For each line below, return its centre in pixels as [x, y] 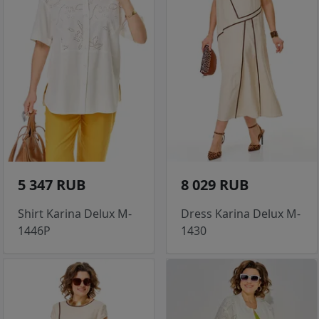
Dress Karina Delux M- [241, 214]
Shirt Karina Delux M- [75, 214]
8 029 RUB [215, 185]
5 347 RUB [52, 185]
